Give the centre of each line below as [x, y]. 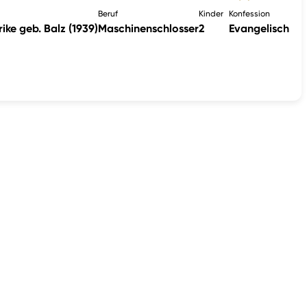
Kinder [211, 13]
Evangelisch [259, 28]
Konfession [250, 13]
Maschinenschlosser [149, 28]
